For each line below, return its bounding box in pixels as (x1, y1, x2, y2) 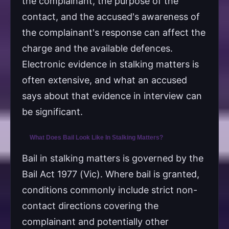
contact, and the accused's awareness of (22, 11, 200, 22)
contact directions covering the (22, 200, 158, 212)
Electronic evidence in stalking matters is (22, 59, 199, 70)
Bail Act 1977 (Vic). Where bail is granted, (22, 169, 199, 180)
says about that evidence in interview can (22, 90, 202, 102)
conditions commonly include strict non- (22, 185, 197, 196)
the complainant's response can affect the (22, 27, 205, 38)
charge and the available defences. (22, 43, 173, 54)
